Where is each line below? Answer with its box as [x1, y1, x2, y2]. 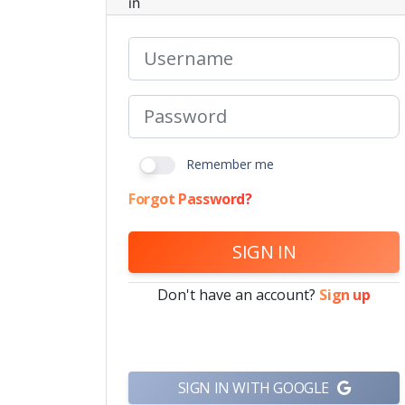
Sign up [319, 284, 371, 305]
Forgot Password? [128, 188, 252, 209]
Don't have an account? [157, 284, 320, 305]
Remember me [186, 155, 274, 173]
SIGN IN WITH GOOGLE [177, 377, 333, 398]
